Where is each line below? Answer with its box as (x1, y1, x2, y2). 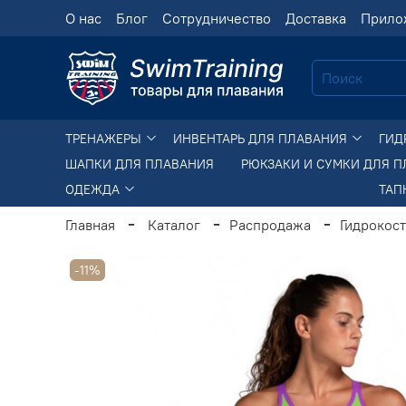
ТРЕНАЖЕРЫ (65, 130, 145, 147)
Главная (65, 215, 115, 234)
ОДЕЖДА (65, 180, 123, 198)
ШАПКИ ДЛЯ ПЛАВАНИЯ (65, 155, 214, 172)
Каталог (148, 215, 200, 234)
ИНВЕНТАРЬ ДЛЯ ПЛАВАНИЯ (173, 130, 351, 147)
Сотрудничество (162, 9, 271, 27)
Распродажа (229, 215, 311, 234)
